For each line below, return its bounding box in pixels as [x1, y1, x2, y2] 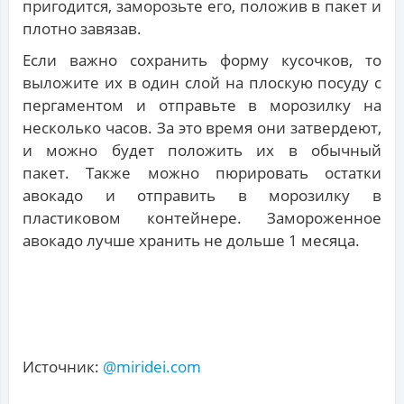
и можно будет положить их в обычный [23, 140, 381, 161]
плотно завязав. [23, 18, 142, 40]
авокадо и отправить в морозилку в [23, 185, 381, 207]
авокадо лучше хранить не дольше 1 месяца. [23, 230, 360, 252]
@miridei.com [103, 356, 201, 378]
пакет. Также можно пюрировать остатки [23, 162, 381, 184]
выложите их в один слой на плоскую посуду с [23, 72, 381, 94]
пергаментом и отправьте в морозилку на [23, 95, 381, 116]
